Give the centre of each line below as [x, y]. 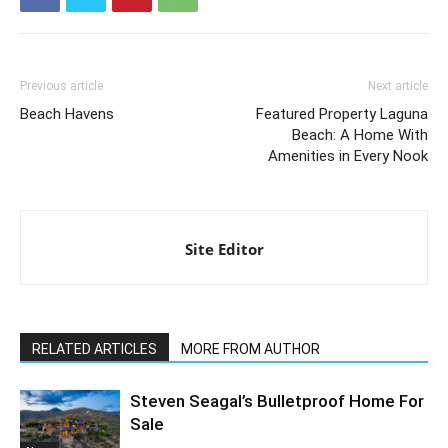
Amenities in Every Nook [348, 156]
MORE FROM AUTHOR [250, 349]
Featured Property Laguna [342, 114]
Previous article [61, 86]
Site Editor [224, 249]
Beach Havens [67, 114]
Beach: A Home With [360, 135]
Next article [398, 86]
